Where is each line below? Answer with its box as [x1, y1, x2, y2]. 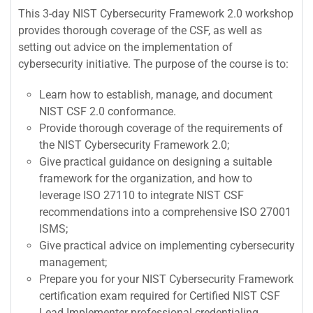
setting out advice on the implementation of [18, 41, 233, 54]
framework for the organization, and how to [39, 172, 252, 186]
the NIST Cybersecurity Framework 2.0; [39, 138, 229, 152]
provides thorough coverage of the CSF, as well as [18, 24, 262, 38]
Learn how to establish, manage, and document [39, 88, 272, 102]
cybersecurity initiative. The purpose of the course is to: [18, 57, 289, 71]
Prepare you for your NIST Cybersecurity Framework [39, 272, 293, 286]
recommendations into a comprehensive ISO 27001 [39, 205, 291, 219]
